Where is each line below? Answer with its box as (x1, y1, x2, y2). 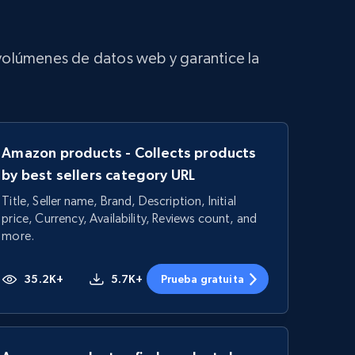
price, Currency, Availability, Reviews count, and (2, 211, 258, 226)
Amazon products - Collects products (2, 144, 257, 161)
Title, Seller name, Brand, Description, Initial (2, 193, 236, 208)
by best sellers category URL (2, 166, 196, 183)
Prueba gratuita (160, 273, 244, 285)
